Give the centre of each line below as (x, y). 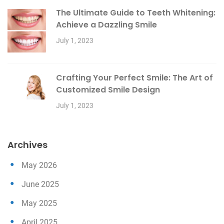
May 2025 (39, 203)
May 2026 (39, 165)
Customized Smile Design (108, 89)
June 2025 (40, 184)
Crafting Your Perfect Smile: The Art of (134, 77)
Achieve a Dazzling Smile (106, 25)
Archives (27, 144)
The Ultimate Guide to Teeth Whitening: (136, 13)
